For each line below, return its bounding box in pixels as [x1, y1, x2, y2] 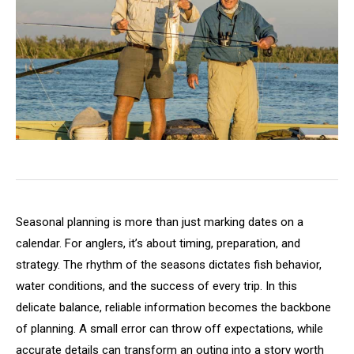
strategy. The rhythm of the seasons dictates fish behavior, [16, 258, 322, 273]
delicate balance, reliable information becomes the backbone [16, 300, 331, 315]
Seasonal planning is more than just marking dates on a [16, 215, 303, 230]
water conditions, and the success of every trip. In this [16, 279, 297, 294]
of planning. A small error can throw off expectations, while [16, 322, 323, 337]
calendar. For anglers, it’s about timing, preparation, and [16, 236, 300, 251]
